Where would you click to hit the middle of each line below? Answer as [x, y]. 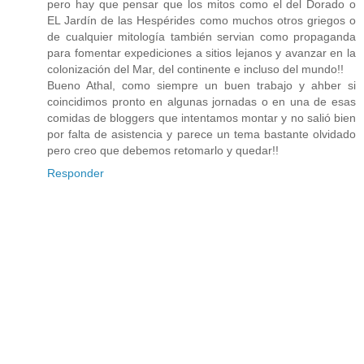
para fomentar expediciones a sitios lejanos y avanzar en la [201, 52]
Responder [76, 173]
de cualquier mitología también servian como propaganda [201, 36]
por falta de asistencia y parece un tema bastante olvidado [201, 134]
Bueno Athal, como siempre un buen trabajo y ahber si [201, 85]
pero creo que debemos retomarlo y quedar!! [163, 150]
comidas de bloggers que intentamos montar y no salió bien [201, 117]
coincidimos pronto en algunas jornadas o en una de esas [201, 101]
